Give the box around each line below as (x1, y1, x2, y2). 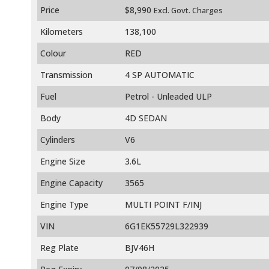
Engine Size (40, 156, 85, 168)
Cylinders (40, 134, 75, 146)
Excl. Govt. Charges (154, 5, 223, 16)
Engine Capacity (40, 177, 103, 189)
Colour (40, 47, 66, 59)
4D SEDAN (125, 112, 167, 124)
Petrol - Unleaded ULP (125, 91, 212, 103)
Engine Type (40, 199, 88, 211)
